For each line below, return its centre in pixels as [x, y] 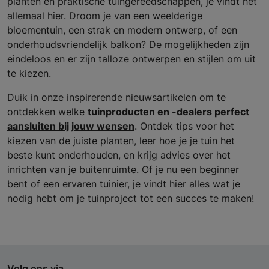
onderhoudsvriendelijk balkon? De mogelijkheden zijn [128, 44]
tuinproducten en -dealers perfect [168, 111]
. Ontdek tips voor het [184, 126]
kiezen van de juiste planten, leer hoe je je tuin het [121, 140]
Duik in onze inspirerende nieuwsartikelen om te [116, 97]
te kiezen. [29, 73]
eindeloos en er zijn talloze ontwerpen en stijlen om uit [131, 59]
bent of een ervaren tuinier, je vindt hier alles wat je [124, 183]
